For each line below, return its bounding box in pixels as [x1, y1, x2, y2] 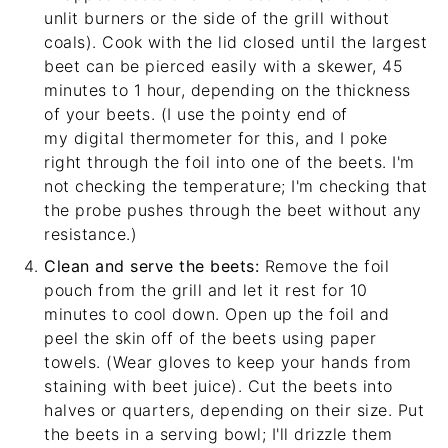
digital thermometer [73, 128, 232, 148]
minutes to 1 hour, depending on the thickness [44, 80, 411, 100]
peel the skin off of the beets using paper [44, 328, 376, 348]
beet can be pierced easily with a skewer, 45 [44, 56, 403, 76]
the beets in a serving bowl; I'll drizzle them [44, 424, 392, 444]
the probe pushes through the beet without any [44, 200, 422, 220]
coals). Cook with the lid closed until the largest [44, 32, 427, 52]
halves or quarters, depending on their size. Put [44, 400, 424, 420]
